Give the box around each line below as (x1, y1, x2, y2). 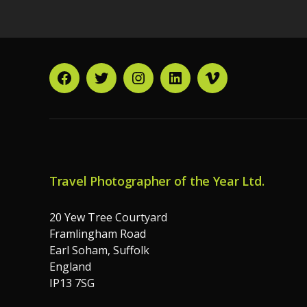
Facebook (63, 77, 121, 95)
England (49, 259, 91, 275)
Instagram (137, 77, 199, 95)
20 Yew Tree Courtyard (49, 210, 167, 225)
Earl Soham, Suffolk (49, 243, 149, 258)
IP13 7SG (49, 275, 95, 291)
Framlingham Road (49, 226, 146, 242)
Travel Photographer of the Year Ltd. (49, 173, 265, 190)
